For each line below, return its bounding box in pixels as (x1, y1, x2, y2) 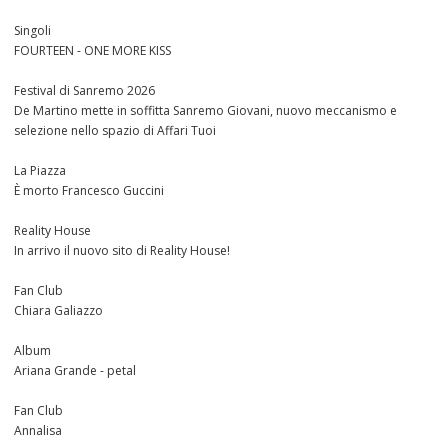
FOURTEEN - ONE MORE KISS (14, 42, 171, 60)
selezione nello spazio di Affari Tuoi (14, 122, 216, 140)
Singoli (14, 22, 51, 40)
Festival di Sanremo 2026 (14, 82, 155, 100)
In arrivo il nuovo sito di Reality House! (14, 242, 230, 260)
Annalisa (14, 422, 62, 440)
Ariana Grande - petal (14, 362, 136, 380)
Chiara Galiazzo (14, 302, 103, 320)
